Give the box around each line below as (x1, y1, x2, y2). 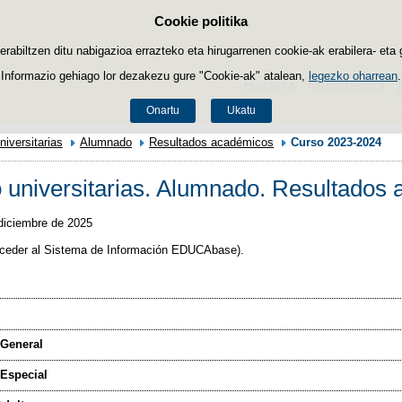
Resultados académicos (149, 135, 275, 149)
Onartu (146, 104, 180, 118)
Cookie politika (154, 13, 248, 30)
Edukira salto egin (200, 16, 302, 31)
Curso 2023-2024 (291, 135, 382, 149)
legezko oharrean (309, 68, 398, 83)
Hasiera (243, 75, 295, 95)
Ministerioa (308, 75, 385, 95)
